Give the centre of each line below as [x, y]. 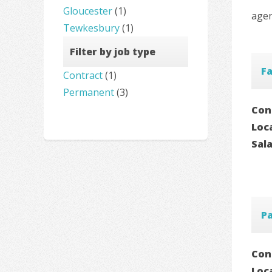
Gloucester [88, 11]
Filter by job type [113, 52]
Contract [83, 75]
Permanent [89, 92]
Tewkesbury [91, 28]
